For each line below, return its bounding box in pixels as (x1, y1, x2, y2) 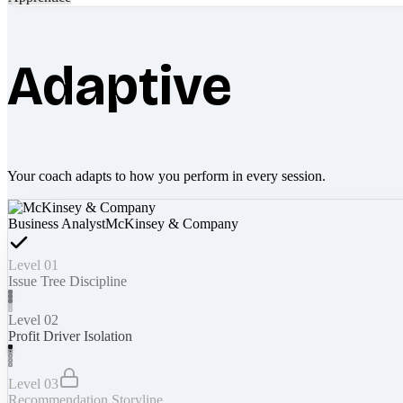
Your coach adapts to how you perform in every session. (7, 167, 326, 184)
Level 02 (8, 311, 58, 327)
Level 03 (8, 375, 58, 391)
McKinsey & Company (105, 215, 238, 231)
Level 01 (8, 256, 58, 273)
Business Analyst (8, 215, 105, 231)
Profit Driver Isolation (8, 327, 132, 344)
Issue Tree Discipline (8, 273, 127, 289)
